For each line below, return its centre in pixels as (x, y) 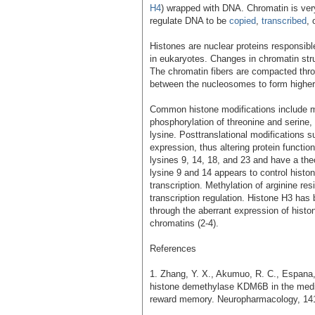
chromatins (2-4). (184, 223)
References (173, 248)
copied (243, 20)
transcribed (284, 20)
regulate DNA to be (189, 20)
